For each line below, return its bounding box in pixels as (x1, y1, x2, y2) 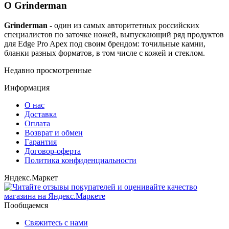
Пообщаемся (4, 200, 48, 210)
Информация (4, 83, 50, 92)
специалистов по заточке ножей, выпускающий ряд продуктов (4, 30, 224, 39)
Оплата (25, 119, 50, 128)
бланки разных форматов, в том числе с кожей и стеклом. (4, 48, 205, 57)
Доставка (25, 109, 57, 119)
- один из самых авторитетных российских (48, 20, 199, 30)
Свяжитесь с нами (25, 218, 88, 227)
